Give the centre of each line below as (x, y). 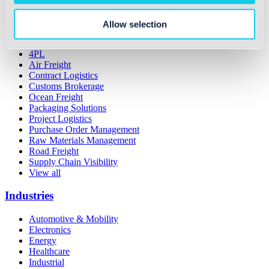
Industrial (47, 262)
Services (24, 20)
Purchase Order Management (84, 129)
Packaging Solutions (68, 107)
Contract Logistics (63, 75)
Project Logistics (60, 118)
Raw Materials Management (82, 140)
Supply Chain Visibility (73, 162)
